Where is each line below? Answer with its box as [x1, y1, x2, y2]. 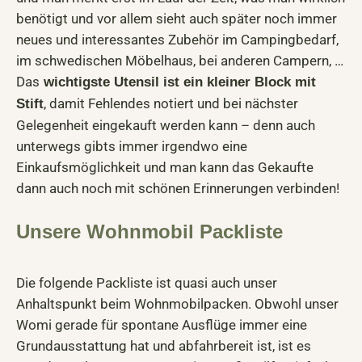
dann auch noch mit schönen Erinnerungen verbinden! [16, 180, 339, 197]
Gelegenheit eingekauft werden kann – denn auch [16, 117, 315, 134]
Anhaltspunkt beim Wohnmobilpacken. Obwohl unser [16, 296, 339, 313]
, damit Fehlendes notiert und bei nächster [44, 95, 298, 112]
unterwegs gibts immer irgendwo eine [16, 138, 247, 155]
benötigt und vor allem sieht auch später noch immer [16, 11, 337, 27]
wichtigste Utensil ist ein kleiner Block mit [40, 74, 316, 90]
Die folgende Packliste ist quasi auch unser [16, 275, 277, 292]
